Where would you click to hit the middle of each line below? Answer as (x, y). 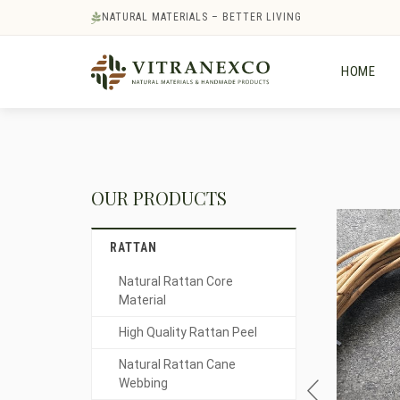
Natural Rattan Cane (177, 364)
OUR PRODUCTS (159, 198)
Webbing (143, 383)
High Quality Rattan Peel (188, 332)
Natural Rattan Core (176, 281)
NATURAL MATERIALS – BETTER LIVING (202, 17)
